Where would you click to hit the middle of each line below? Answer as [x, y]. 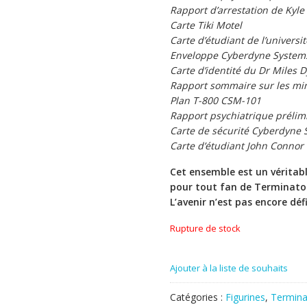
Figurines [245, 297]
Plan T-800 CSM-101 [216, 100]
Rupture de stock [205, 228]
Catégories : [198, 297]
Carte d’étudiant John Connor [237, 145]
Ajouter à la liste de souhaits [229, 268]
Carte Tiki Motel [206, 25]
